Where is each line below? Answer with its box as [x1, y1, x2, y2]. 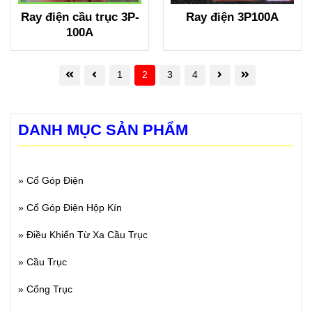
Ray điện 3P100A [186, 10, 279, 24]
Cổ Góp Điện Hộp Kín [26, 202, 122, 213]
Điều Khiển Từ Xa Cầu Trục [26, 229, 148, 240]
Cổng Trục [26, 283, 72, 295]
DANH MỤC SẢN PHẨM [18, 121, 188, 139]
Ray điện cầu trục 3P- [20, 10, 139, 24]
